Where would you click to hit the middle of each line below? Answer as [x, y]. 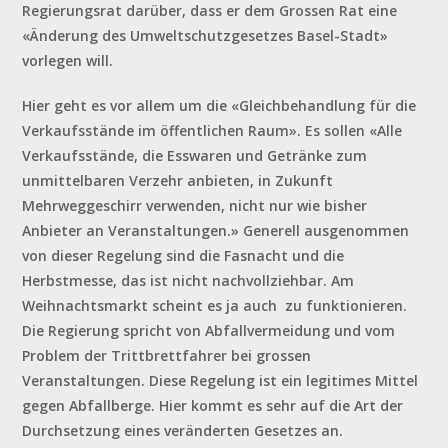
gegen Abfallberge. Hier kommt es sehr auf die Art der [213, 406]
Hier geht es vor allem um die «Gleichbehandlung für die [219, 106]
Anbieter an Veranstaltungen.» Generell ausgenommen [216, 231]
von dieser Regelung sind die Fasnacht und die [183, 256]
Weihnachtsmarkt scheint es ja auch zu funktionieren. [215, 306]
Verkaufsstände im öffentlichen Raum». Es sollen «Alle [212, 131]
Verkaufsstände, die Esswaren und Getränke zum [195, 156]
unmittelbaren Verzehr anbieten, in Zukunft [178, 181]
